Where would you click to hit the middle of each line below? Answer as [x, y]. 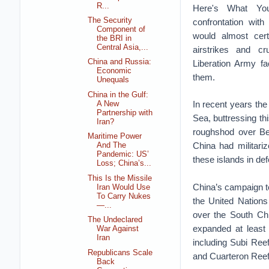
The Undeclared [115, 220]
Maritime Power [115, 137]
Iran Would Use [124, 187]
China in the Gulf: [118, 95]
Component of [121, 29]
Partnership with [125, 113]
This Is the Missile [120, 178]
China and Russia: [120, 62]
